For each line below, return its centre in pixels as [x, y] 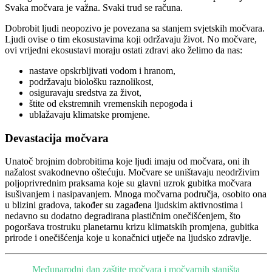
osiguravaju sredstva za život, [85, 92]
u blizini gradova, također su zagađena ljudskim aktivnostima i [124, 205]
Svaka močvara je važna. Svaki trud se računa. [94, 7]
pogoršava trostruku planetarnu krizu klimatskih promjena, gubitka [132, 227]
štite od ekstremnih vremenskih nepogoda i [111, 103]
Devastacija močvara [57, 138]
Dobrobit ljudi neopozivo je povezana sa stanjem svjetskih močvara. [135, 28]
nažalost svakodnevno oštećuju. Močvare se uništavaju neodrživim [132, 172]
